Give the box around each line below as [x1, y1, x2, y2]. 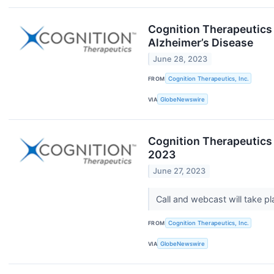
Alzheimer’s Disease [148, 35, 253, 49]
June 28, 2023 [153, 54, 208, 64]
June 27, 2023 [153, 166, 206, 176]
